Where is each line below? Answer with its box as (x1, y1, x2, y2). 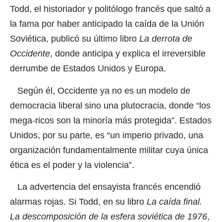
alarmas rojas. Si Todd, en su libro (10, 196, 147, 207)
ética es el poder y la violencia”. (10, 160, 134, 170)
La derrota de (139, 34, 192, 44)
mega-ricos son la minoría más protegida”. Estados (10, 115, 212, 125)
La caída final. (147, 196, 202, 207)
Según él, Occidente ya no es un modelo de (10, 85, 190, 96)
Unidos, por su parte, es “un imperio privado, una (10, 130, 203, 140)
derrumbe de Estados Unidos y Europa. (10, 63, 166, 74)
